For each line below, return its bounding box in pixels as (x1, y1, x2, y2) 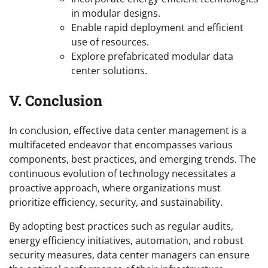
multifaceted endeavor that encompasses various (9, 138, 233, 152)
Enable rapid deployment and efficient (71, 21, 243, 35)
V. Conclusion (9, 91, 102, 111)
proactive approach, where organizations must (9, 181, 221, 195)
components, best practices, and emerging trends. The (9, 153, 256, 166)
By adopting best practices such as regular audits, (9, 220, 233, 233)
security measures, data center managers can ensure (9, 248, 249, 262)
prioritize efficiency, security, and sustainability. (9, 196, 223, 209)
